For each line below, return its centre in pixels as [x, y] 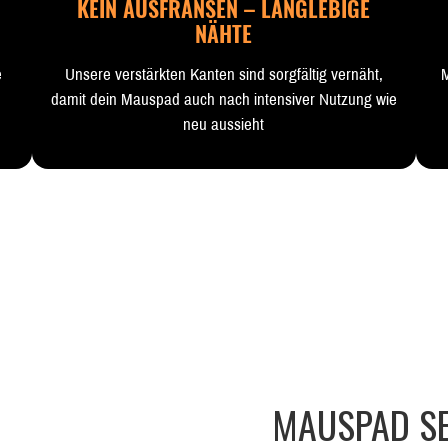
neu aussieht [224, 124]
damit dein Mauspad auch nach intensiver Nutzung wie [223, 99]
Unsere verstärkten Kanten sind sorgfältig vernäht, [223, 74]
